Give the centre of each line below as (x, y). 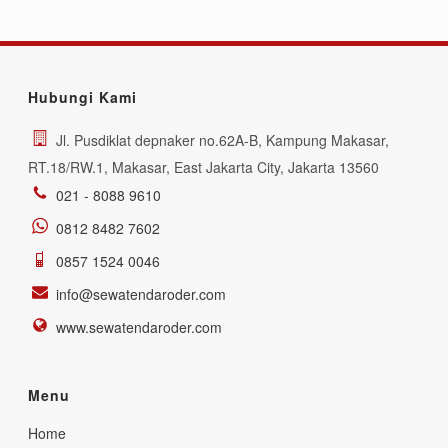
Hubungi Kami (83, 97)
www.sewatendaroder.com (139, 327)
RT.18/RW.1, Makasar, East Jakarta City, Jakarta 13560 (204, 167)
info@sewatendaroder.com (141, 294)
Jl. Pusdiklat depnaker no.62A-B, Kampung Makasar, (223, 140)
